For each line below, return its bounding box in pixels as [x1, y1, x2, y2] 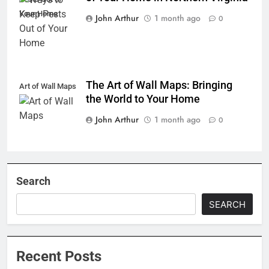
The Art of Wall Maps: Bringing [86, 79, 232, 91]
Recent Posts [16, 247, 101, 265]
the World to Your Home [86, 92, 200, 105]
